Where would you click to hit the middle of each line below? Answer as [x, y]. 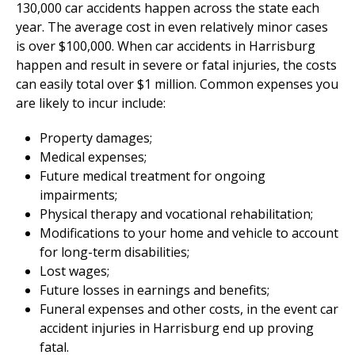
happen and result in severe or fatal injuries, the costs [176, 65]
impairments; [78, 195]
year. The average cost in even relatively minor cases [172, 27]
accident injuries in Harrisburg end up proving [177, 328]
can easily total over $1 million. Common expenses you [177, 84]
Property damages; [96, 138]
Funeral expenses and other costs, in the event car [189, 309]
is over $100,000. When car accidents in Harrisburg [166, 46]
